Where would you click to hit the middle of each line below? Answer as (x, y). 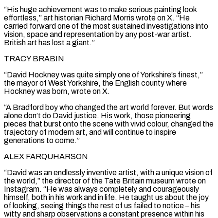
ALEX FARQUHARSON (46, 156)
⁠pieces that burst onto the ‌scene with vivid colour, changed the (109, 124)
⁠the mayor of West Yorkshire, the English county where (95, 83)
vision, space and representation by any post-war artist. (98, 34)
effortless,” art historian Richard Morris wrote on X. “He (97, 18)
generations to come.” (42, 140)
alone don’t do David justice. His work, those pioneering (97, 115)
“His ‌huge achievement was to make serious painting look (100, 9)
